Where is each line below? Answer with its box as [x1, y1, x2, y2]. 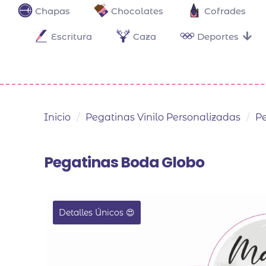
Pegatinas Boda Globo [44, 152, 204, 173]
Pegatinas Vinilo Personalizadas [85, 112, 240, 123]
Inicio [44, 112, 71, 123]
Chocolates [111, 5, 163, 17]
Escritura [50, 30, 92, 42]
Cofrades [204, 5, 246, 17]
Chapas [35, 5, 70, 17]
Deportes [197, 30, 239, 42]
